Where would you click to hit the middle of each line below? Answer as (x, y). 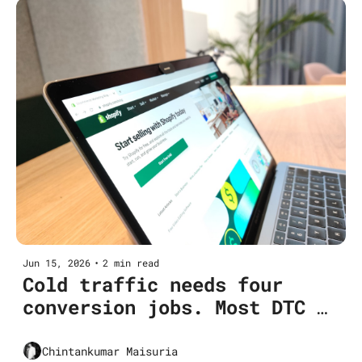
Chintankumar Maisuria (110, 351)
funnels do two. (107, 330)
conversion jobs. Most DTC (164, 307)
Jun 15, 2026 (57, 263)
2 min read (131, 263)
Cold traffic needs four (153, 285)
